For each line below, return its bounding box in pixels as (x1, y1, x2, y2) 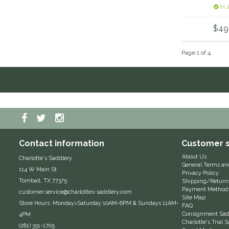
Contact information (19, 138, 104, 148)
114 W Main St (19, 166, 57, 173)
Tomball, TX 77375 (19, 177, 67, 184)
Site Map (181, 194, 205, 201)
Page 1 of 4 (181, 49, 211, 56)
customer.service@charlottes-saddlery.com (19, 188, 132, 195)
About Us (181, 153, 207, 160)
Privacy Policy (181, 169, 219, 176)
